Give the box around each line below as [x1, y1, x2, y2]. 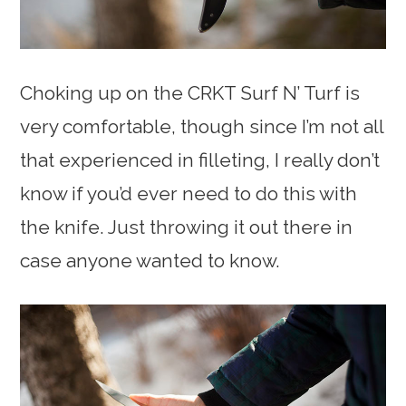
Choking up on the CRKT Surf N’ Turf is [20, 81, 361, 104]
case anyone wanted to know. [20, 248, 281, 272]
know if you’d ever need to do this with [20, 181, 358, 205]
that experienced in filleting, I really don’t [20, 148, 381, 171]
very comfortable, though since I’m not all [20, 114, 384, 138]
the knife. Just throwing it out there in [20, 215, 353, 238]
